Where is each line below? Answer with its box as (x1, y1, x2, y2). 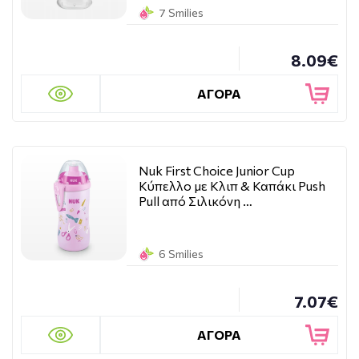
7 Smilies (159, 6, 204, 19)
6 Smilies (159, 247, 204, 260)
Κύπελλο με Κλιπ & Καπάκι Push (139, 178, 325, 193)
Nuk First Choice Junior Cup (139, 163, 295, 178)
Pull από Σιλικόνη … (139, 193, 252, 208)
